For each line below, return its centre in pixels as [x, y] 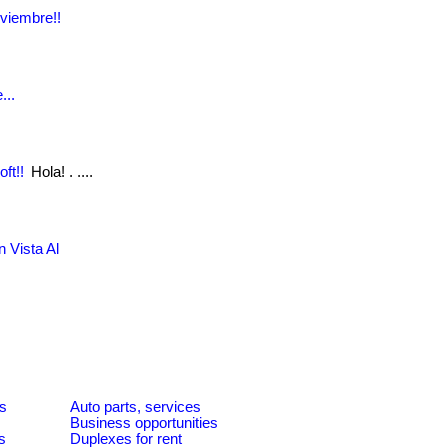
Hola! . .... [60, 172]
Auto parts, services [135, 406]
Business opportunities [144, 422]
